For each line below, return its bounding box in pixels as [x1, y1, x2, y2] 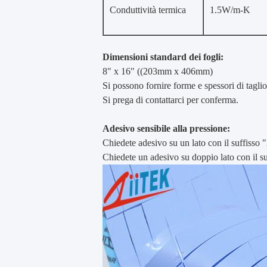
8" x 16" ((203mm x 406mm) [103, 66, 213, 76]
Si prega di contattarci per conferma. [103, 95, 238, 105]
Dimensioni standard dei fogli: [103, 52, 223, 62]
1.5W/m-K [210, 5, 250, 15]
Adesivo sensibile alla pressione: [103, 123, 230, 133]
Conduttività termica [110, 5, 186, 15]
